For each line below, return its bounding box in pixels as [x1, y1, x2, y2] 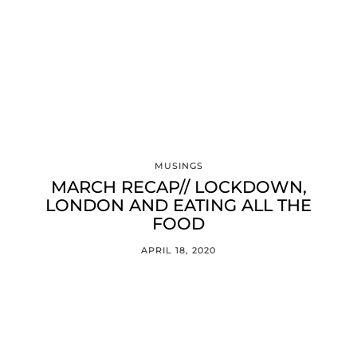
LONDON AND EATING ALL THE [45, 195, 312, 215]
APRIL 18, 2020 [141, 245, 216, 256]
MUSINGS [154, 160, 203, 171]
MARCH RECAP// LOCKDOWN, [50, 177, 307, 197]
